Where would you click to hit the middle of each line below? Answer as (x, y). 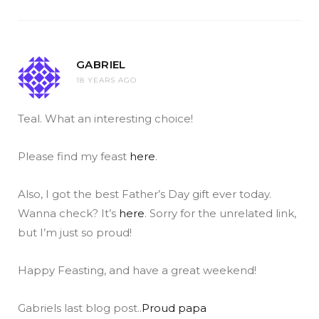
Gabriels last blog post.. (80, 308)
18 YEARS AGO (106, 80)
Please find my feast (74, 157)
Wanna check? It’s (68, 214)
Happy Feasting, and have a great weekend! (137, 271)
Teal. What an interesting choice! (105, 119)
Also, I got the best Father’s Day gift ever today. (145, 194)
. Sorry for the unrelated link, (220, 214)
